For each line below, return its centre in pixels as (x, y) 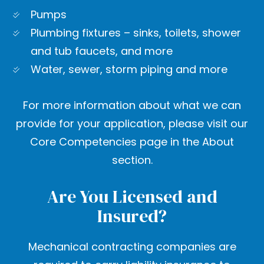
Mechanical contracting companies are (132, 247)
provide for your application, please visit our (132, 124)
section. (132, 160)
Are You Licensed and (132, 197)
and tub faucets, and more (102, 51)
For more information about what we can (132, 105)
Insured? (132, 216)
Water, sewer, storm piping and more (129, 70)
